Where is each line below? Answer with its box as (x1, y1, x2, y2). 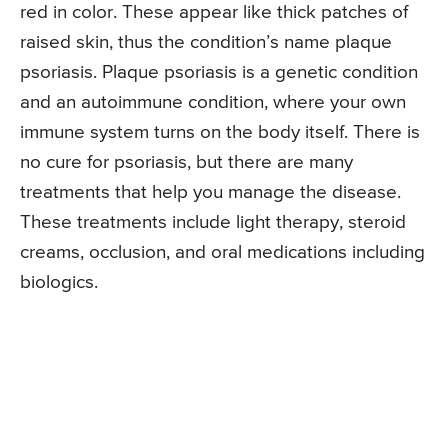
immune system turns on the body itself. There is (20, 123, 420, 143)
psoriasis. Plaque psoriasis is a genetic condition (20, 63, 418, 83)
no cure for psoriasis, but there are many (20, 153, 353, 173)
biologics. (20, 273, 98, 293)
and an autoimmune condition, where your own (20, 93, 406, 113)
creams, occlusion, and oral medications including (20, 243, 425, 263)
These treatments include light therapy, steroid (20, 213, 406, 233)
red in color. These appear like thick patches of (20, 3, 408, 23)
